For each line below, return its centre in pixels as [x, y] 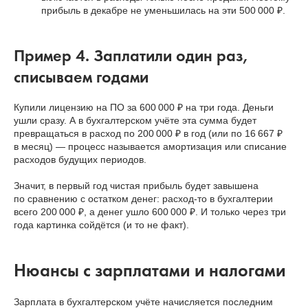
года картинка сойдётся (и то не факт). [101, 225]
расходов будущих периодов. [80, 160]
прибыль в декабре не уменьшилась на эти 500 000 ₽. [163, 11]
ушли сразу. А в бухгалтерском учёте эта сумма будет [135, 121]
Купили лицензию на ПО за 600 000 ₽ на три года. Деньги [144, 108]
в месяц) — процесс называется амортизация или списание [150, 147]
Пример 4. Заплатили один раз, [131, 56]
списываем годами [81, 77]
